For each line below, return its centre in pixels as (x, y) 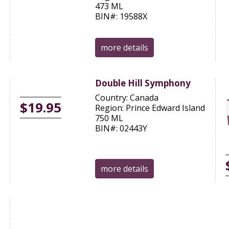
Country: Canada (127, 97)
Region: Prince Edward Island (150, 108)
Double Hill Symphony (143, 83)
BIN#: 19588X (121, 16)
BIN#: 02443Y (121, 128)
